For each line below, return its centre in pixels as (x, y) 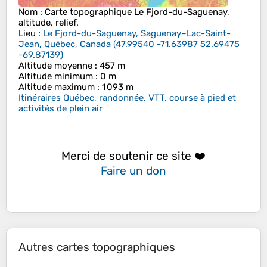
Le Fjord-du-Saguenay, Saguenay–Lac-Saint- (137, 34)
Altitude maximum (57, 87)
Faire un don (133, 170)
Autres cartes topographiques (97, 247)
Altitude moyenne (55, 66)
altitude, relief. (49, 23)
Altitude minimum (56, 77)
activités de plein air (60, 109)
